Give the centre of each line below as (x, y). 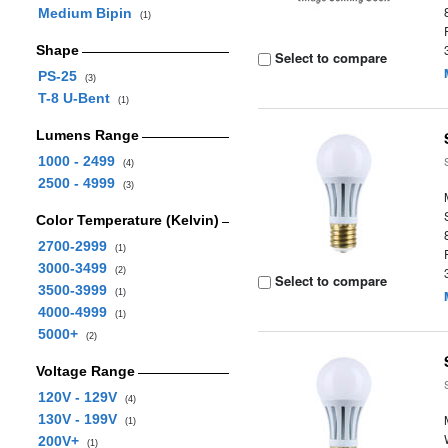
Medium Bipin (88, 13)
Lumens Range (87, 135)
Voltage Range (85, 371)
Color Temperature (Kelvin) (127, 220)
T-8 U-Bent (77, 98)
